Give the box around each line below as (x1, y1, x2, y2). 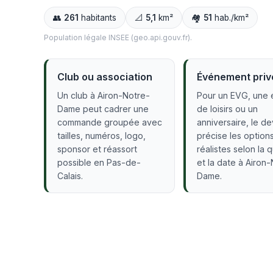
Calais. (57, 171, 83, 181)
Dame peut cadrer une (57, 104, 149, 114)
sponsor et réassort (57, 144, 137, 154)
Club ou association (57, 71, 152, 83)
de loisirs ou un (196, 104, 258, 114)
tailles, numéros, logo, (57, 130, 146, 141)
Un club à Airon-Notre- (57, 90, 150, 101)
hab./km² (212, 13, 249, 23)
